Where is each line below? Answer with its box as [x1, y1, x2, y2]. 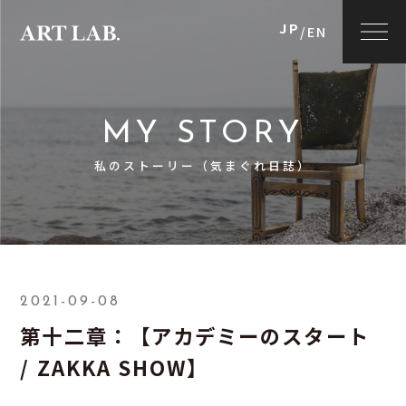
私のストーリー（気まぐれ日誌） [94, 156, 312, 174]
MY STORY [101, 118, 304, 150]
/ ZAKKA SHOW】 [20, 353, 209, 382]
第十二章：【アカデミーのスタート [20, 321, 370, 350]
